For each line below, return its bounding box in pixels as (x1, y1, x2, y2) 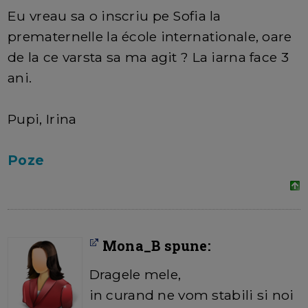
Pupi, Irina (8, 111, 77, 128)
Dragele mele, (89, 266, 181, 283)
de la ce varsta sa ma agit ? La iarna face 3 (8, 49, 289, 66)
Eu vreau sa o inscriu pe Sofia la (8, 8, 221, 25)
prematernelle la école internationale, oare (8, 28, 292, 45)
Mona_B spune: (98, 236, 211, 255)
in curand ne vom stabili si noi (89, 287, 294, 304)
